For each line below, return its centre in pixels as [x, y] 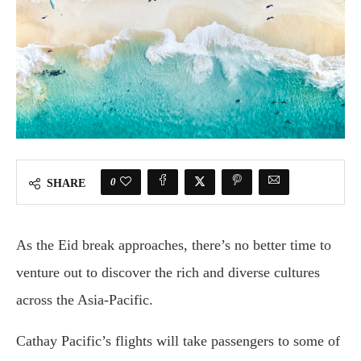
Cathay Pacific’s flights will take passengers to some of [178, 341]
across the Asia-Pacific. [85, 300]
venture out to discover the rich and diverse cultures [168, 273]
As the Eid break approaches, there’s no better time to [174, 245]
